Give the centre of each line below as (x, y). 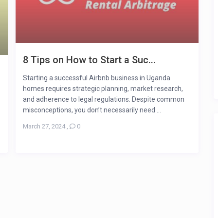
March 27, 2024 (44, 126)
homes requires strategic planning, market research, (103, 88)
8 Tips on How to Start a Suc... (89, 60)
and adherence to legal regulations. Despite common (104, 99)
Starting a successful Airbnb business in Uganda (97, 78)
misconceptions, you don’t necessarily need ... (92, 110)
